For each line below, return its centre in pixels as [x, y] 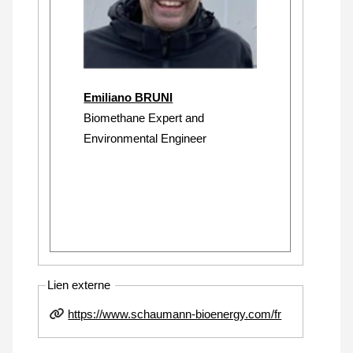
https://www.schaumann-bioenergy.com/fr [175, 314]
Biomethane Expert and [144, 117]
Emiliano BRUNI [128, 97]
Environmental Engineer [147, 138]
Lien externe [81, 285]
